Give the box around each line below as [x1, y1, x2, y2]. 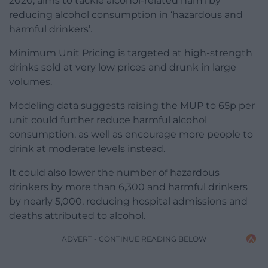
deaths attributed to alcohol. [9, 209, 145, 221]
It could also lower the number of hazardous [9, 166, 220, 178]
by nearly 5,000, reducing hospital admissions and [9, 195, 248, 207]
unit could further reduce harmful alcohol [9, 114, 207, 126]
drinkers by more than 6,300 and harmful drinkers [9, 181, 248, 193]
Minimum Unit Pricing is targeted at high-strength [9, 47, 252, 59]
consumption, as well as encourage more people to [9, 128, 253, 140]
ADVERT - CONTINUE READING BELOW [62, 234, 206, 243]
